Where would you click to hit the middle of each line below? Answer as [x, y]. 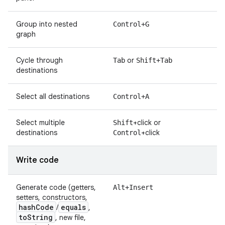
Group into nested [47, 24]
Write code [37, 160]
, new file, [71, 217]
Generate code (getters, [56, 187]
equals [73, 207]
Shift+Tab [154, 60]
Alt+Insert [133, 187]
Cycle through [39, 60]
